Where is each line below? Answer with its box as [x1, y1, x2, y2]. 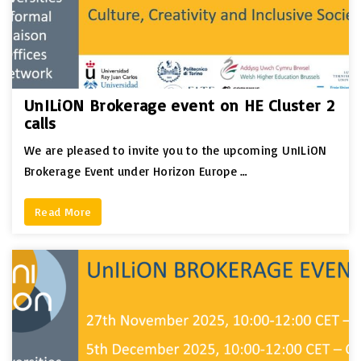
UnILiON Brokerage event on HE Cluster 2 [24, 94, 335, 115]
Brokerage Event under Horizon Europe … [24, 163, 248, 179]
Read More [35, 204, 92, 218]
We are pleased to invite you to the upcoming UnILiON [24, 142, 327, 158]
